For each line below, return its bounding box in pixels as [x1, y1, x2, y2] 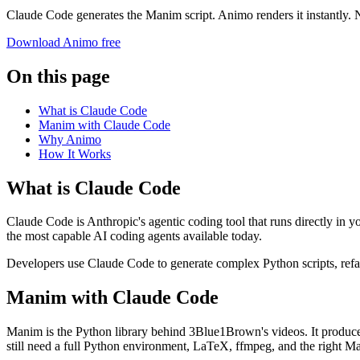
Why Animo [39, 132, 101, 146]
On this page [6, 65, 110, 87]
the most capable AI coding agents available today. [6, 229, 262, 243]
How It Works [39, 146, 111, 161]
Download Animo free [6, 35, 121, 49]
